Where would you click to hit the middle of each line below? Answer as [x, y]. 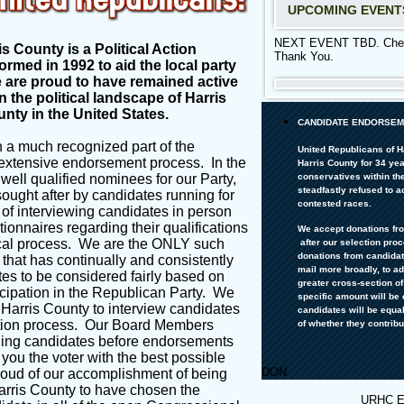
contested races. [335, 203]
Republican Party [147, 293]
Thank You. [304, 56]
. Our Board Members [144, 325]
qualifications [206, 228]
